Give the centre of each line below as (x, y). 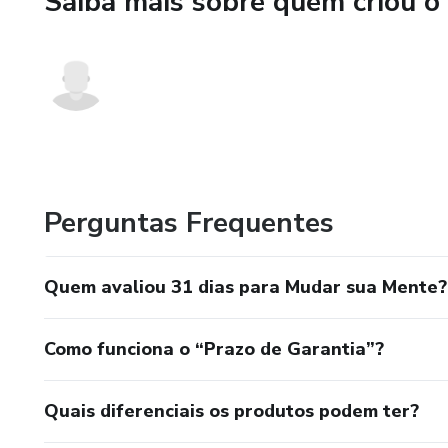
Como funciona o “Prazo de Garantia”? (214, 349)
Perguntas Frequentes (189, 223)
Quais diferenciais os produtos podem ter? (231, 411)
